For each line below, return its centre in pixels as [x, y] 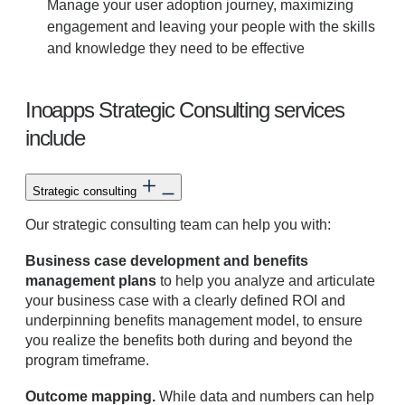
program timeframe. [87, 360]
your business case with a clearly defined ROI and [185, 300]
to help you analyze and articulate [266, 280]
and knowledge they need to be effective [176, 48]
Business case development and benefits [167, 260]
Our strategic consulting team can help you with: [178, 224]
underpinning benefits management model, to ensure [194, 320]
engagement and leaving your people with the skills [211, 26]
